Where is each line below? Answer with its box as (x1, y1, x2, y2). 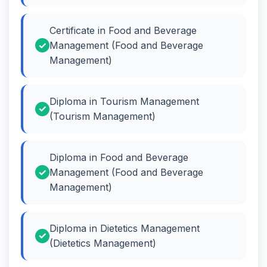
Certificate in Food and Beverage (49, 24, 197, 36)
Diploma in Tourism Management (49, 95, 199, 107)
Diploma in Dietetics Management (49, 222, 200, 234)
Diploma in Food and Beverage (49, 151, 188, 163)
